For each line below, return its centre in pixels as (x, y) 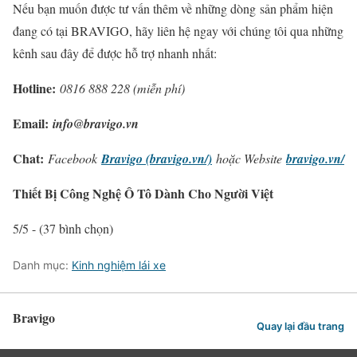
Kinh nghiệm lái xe (119, 265)
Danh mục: (42, 265)
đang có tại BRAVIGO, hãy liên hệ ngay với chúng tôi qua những (178, 31)
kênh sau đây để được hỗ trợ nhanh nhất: (115, 53)
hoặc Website (249, 159)
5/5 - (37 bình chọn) (63, 229)
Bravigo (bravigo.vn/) (157, 159)
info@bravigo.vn (96, 124)
